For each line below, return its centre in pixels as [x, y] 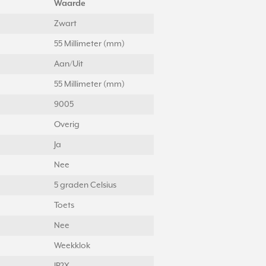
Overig [67, 125]
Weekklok [72, 246]
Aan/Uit [69, 64]
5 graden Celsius [85, 186]
